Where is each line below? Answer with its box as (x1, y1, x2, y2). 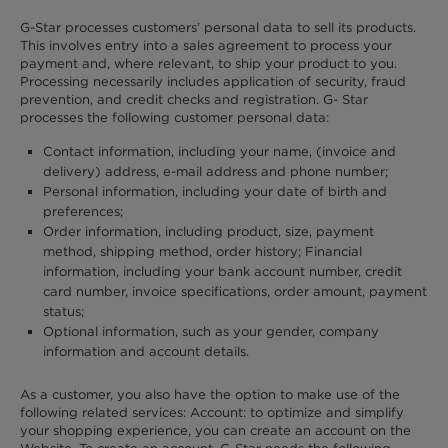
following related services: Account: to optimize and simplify (20, 403, 404, 421)
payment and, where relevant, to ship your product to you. (20, 54, 397, 72)
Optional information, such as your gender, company (43, 323, 380, 341)
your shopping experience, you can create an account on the (20, 421, 411, 439)
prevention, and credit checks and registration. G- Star (20, 90, 368, 108)
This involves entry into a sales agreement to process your (20, 36, 392, 54)
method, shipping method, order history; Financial (43, 243, 363, 261)
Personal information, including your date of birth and (43, 183, 388, 201)
